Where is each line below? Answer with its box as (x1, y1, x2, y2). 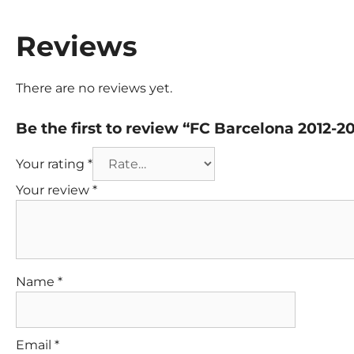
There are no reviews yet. (16, 81, 172, 96)
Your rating (16, 156, 88, 172)
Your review (16, 183, 92, 198)
